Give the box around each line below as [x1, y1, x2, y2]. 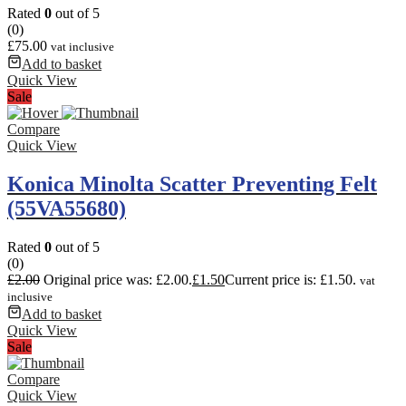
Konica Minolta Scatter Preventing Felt [7, 171, 377, 196]
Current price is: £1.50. [225, 271, 356, 287]
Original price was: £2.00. [43, 271, 192, 287]
